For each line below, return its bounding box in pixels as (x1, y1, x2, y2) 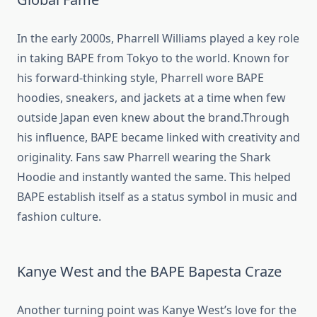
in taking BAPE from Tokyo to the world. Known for (17, 50, 289, 67)
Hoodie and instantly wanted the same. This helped (17, 169, 291, 185)
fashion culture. (17, 209, 101, 225)
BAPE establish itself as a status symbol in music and (17, 189, 297, 205)
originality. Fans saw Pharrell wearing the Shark (17, 149, 271, 166)
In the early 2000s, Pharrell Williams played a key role (17, 30, 299, 47)
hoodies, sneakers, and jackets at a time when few (17, 90, 286, 106)
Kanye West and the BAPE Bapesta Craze (17, 262, 282, 282)
